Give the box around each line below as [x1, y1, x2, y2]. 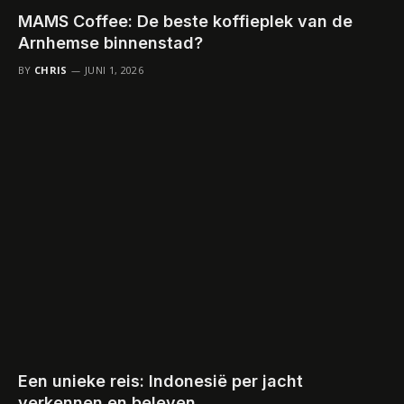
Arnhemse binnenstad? [18, 33, 203, 53]
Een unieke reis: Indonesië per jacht [18, 372, 303, 391]
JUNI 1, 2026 [85, 63, 143, 78]
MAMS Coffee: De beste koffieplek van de [18, 12, 353, 32]
